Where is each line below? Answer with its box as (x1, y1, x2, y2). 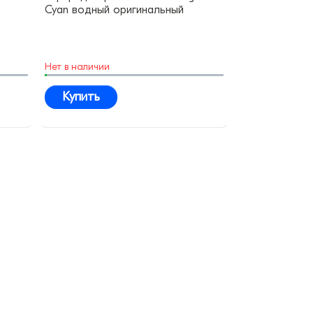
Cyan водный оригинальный (45, 3, 184, 17)
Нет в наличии (45, 61, 110, 73)
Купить (62, 89, 100, 105)
